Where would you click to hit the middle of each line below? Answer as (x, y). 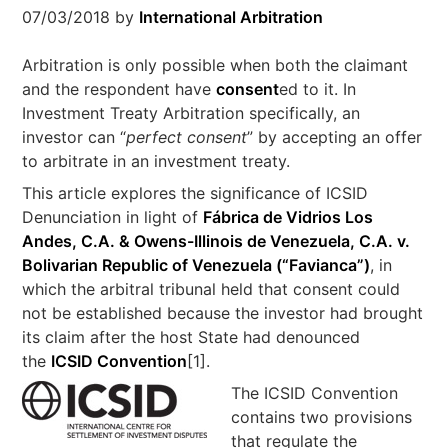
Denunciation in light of (113, 217)
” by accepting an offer (335, 137)
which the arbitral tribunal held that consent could (211, 289)
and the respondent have (119, 89)
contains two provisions (322, 417)
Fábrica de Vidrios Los (288, 217)
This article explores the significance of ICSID (195, 193)
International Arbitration (231, 17)
